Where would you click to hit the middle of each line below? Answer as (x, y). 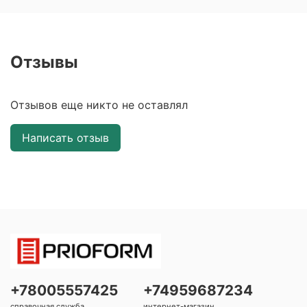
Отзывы (44, 62)
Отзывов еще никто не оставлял (99, 105)
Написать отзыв (65, 137)
